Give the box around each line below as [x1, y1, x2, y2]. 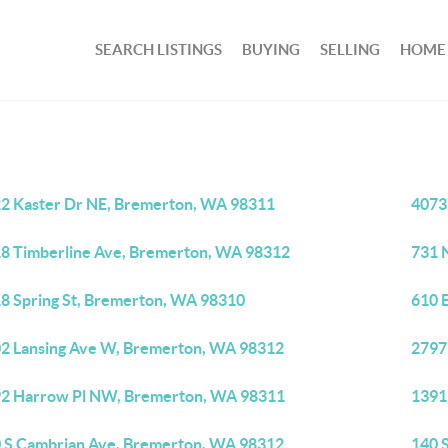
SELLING [320, 41, 381, 58]
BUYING [242, 41, 301, 58]
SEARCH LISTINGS [95, 41, 223, 58]
